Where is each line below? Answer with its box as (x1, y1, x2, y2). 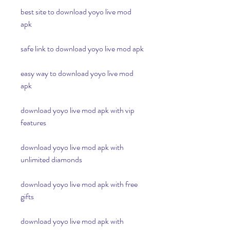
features (21, 117, 46, 128)
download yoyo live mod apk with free (21, 178, 138, 190)
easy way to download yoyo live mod (21, 67, 133, 79)
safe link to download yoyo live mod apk (21, 43, 144, 54)
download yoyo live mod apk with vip (21, 104, 135, 116)
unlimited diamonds (21, 154, 82, 165)
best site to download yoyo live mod (21, 6, 131, 17)
